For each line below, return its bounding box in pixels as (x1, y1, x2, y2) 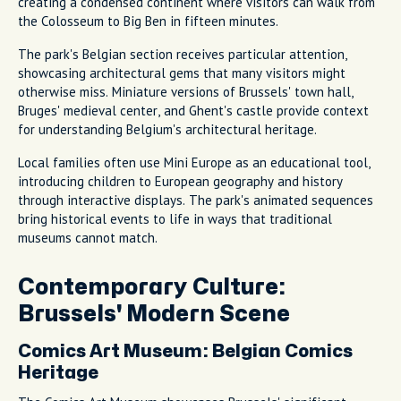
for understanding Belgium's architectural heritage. (18, 120, 317, 138)
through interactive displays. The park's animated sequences (18, 191, 373, 209)
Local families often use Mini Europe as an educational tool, (18, 153, 371, 171)
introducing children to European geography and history (18, 172, 343, 190)
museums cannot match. (18, 228, 158, 246)
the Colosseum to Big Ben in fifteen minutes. (18, 12, 278, 30)
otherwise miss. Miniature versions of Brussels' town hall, (18, 82, 354, 100)
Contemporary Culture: (18, 276, 286, 298)
